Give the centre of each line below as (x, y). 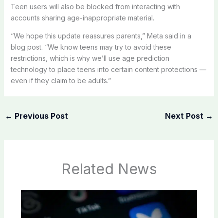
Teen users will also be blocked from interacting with (95, 6)
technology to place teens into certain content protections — (108, 69)
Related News (109, 169)
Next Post (185, 116)
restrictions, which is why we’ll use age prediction (90, 58)
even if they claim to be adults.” (61, 80)
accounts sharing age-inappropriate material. (82, 18)
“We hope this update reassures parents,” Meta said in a (101, 36)
